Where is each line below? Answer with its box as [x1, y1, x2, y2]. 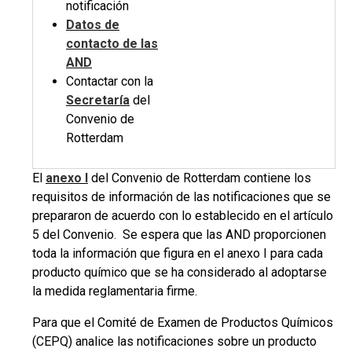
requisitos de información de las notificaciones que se [32, 189, 331, 204]
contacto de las [66, 36, 158, 51]
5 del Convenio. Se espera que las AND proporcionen [32, 227, 326, 242]
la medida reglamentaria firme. [32, 284, 197, 299]
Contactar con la [66, 74, 153, 89]
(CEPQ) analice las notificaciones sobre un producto [32, 334, 317, 349]
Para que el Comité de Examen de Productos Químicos [32, 315, 333, 330]
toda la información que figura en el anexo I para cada [32, 246, 323, 261]
